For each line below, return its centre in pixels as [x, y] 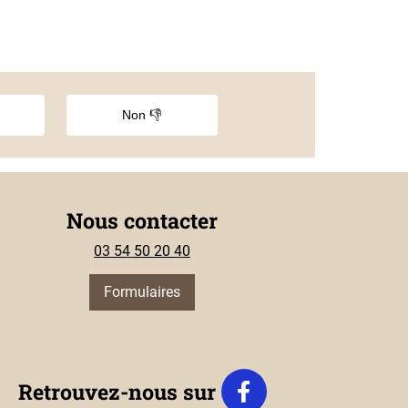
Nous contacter [142, 221]
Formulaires [142, 292]
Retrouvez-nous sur [119, 392]
